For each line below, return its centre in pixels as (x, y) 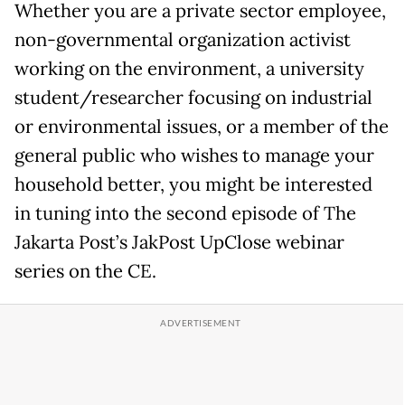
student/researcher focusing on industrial (193, 98)
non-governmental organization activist (183, 40)
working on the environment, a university (189, 69)
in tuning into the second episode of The (185, 213)
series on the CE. (85, 271)
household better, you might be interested (193, 184)
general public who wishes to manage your (194, 155)
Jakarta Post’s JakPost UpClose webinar (179, 242)
